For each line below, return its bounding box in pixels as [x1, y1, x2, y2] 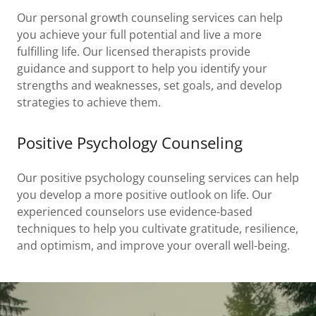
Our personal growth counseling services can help [17, 10, 283, 26]
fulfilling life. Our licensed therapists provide [17, 44, 250, 60]
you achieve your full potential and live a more [17, 27, 262, 43]
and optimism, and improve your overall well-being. [17, 238, 290, 254]
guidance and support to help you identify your [17, 61, 267, 77]
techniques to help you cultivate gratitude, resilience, [17, 221, 298, 237]
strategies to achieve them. [17, 95, 161, 111]
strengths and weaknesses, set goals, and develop [17, 78, 282, 94]
